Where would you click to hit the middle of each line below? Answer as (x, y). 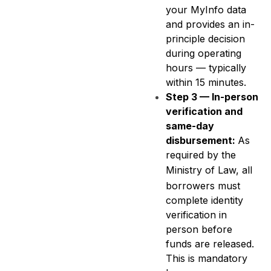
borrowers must (203, 185)
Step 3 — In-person (212, 96)
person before (199, 229)
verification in (196, 214)
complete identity (204, 200)
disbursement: (202, 140)
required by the (201, 155)
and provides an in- (210, 24)
